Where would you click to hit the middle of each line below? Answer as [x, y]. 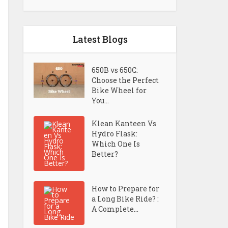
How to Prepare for [126, 189]
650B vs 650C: [115, 70]
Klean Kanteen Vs [124, 123]
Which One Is [116, 144]
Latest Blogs [100, 39]
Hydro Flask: [115, 134]
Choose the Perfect [125, 80]
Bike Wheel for [119, 90]
